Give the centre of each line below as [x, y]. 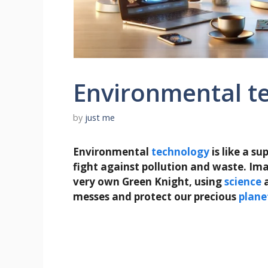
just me [100, 118]
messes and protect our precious [156, 197]
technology [180, 152]
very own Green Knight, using [149, 182]
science [243, 182]
